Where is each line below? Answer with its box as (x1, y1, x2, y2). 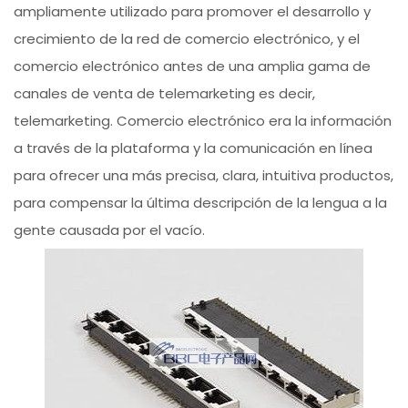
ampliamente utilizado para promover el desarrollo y (14, 2, 372, 22)
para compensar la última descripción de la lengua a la (14, 193, 388, 213)
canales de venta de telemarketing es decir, (14, 84, 316, 104)
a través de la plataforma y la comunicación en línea (14, 138, 373, 158)
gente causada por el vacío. (14, 220, 206, 240)
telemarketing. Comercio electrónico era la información (14, 111, 393, 131)
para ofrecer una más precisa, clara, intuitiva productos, (14, 166, 394, 186)
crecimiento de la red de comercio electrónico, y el (14, 29, 361, 49)
